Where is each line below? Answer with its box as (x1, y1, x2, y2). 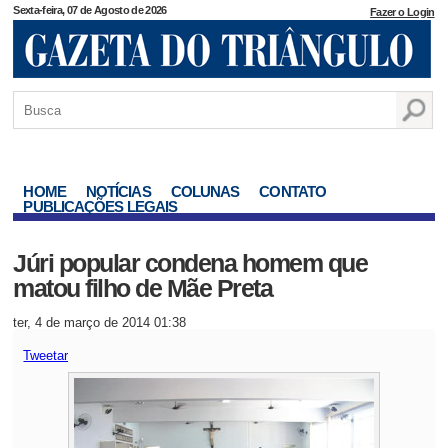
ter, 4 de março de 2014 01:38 (13, 315, 187, 330)
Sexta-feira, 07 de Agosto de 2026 (13, 4, 167, 16)
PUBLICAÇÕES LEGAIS (23, 198, 178, 215)
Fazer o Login (370, 6, 435, 18)
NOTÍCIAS (85, 183, 151, 200)
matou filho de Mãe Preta (13, 274, 273, 302)
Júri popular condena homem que (13, 249, 368, 277)
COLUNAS (170, 183, 240, 200)
